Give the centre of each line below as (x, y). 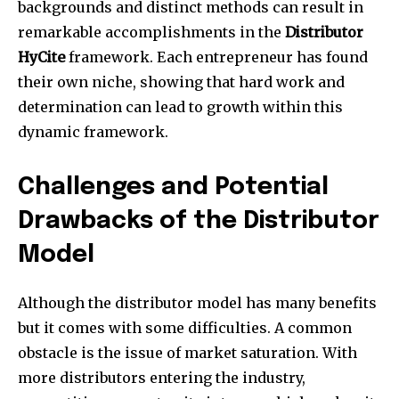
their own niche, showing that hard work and (181, 82)
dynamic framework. (93, 132)
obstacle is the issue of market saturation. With (187, 353)
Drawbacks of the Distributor (199, 222)
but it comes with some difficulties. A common (185, 328)
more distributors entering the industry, (162, 378)
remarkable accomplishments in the (151, 33)
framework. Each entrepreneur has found (216, 57)
